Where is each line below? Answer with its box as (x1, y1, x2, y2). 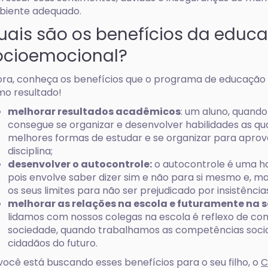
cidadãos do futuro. (8, 236, 98, 250)
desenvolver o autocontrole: (8, 157, 153, 171)
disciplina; (8, 144, 53, 158)
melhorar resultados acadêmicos (8, 105, 181, 118)
